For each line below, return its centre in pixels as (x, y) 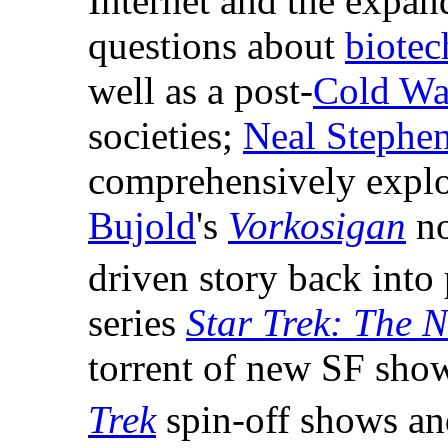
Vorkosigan (317, 226)
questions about (216, 46)
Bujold (142, 226)
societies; (165, 136)
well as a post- (200, 91)
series (137, 323)
